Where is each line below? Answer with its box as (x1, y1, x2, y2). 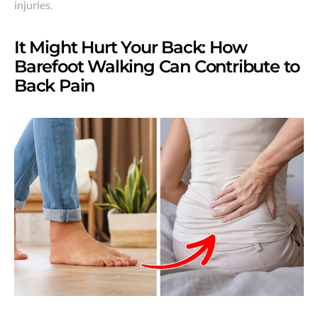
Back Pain (14, 75, 95, 97)
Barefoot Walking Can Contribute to (14, 56, 300, 77)
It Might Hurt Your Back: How (14, 37, 247, 58)
